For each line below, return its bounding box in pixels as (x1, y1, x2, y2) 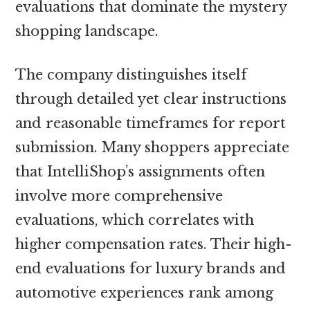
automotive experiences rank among (15, 284, 274, 301)
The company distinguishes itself (15, 66, 248, 83)
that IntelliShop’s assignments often (15, 163, 266, 180)
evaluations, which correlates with (15, 211, 255, 228)
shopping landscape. (15, 22, 159, 39)
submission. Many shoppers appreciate (15, 138, 290, 156)
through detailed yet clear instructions (15, 90, 287, 107)
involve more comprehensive (15, 187, 224, 204)
